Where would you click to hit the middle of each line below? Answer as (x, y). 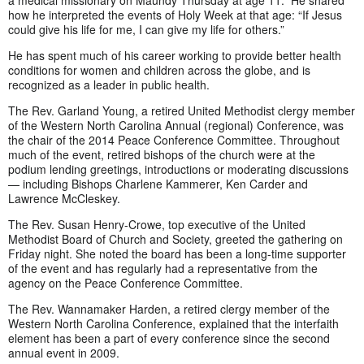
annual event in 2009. (64, 353)
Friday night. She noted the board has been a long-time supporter (177, 254)
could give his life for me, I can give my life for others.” (146, 30)
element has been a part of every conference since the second (169, 338)
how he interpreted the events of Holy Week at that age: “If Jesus (175, 15)
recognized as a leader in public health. (109, 85)
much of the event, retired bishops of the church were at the (162, 155)
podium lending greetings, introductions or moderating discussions (178, 169)
